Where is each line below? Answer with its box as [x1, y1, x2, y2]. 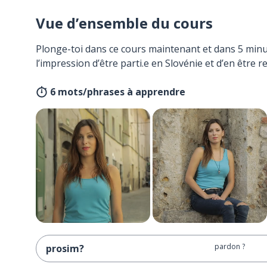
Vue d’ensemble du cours [36, 13, 213, 33]
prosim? [46, 242, 84, 255]
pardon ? [214, 241, 245, 252]
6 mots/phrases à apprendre [50, 85, 185, 98]
